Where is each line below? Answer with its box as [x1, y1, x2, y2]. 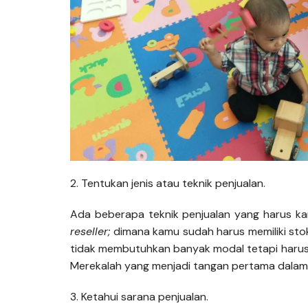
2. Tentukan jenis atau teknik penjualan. [70, 175, 265, 190]
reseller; [70, 223, 110, 239]
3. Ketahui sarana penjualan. [70, 289, 208, 304]
